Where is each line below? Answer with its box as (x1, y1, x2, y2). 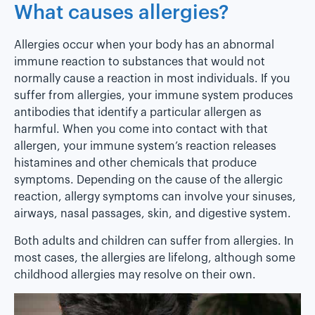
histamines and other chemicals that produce (14, 157, 257, 169)
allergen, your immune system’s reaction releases (14, 141, 276, 153)
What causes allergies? (14, 3, 229, 23)
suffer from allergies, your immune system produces (14, 90, 293, 102)
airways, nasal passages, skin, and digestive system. (14, 208, 291, 220)
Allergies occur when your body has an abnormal (14, 39, 274, 51)
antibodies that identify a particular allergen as (14, 107, 262, 119)
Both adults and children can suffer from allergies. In (14, 235, 294, 247)
